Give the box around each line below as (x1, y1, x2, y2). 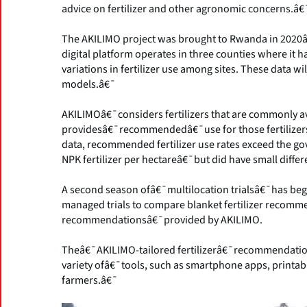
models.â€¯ (62, 76, 116, 92)
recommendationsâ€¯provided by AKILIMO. (62, 212, 262, 228)
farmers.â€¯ (62, 272, 118, 288)
